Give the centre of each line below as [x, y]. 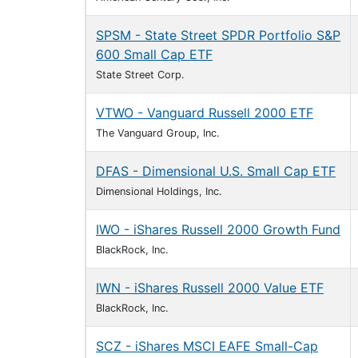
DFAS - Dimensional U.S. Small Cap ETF [216, 171]
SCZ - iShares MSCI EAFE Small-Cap [207, 346]
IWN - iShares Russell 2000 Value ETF [210, 288]
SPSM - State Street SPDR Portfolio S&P [218, 35]
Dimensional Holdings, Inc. [159, 191]
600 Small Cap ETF [154, 54]
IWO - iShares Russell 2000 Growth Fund [218, 229]
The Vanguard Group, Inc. [158, 133]
